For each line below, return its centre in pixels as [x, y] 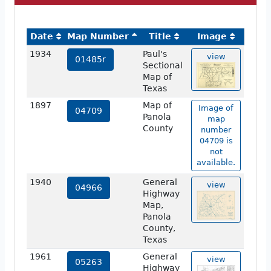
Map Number [98, 37]
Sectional [162, 66]
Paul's [155, 54]
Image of [216, 108]
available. [216, 163]
